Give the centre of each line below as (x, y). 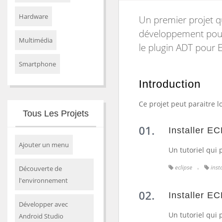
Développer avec (43, 204)
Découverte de (40, 168)
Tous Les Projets (55, 113)
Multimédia (36, 40)
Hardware (33, 16)
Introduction (170, 84)
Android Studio (41, 216)
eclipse (184, 167)
